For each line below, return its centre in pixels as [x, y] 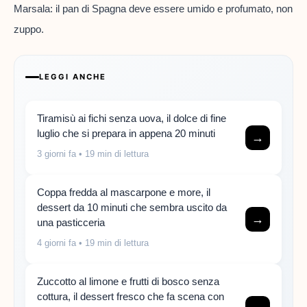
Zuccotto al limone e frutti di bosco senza [128, 282]
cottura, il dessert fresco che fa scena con [131, 297]
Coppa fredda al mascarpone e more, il [124, 193]
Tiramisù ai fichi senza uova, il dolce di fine [132, 119]
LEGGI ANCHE [73, 77]
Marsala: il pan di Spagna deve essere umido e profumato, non [153, 8]
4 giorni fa [57, 243]
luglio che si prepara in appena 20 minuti [126, 134]
